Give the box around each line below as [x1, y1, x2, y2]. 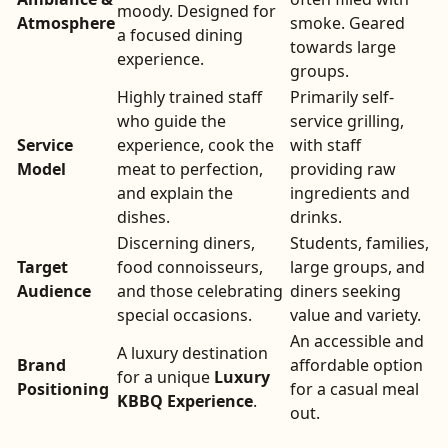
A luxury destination [117, 342, 268, 364]
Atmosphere [17, 12, 115, 34]
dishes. [117, 206, 170, 228]
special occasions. [117, 304, 252, 326]
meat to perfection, [117, 158, 263, 180]
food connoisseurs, [117, 256, 263, 278]
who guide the [117, 110, 226, 132]
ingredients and [290, 182, 410, 204]
